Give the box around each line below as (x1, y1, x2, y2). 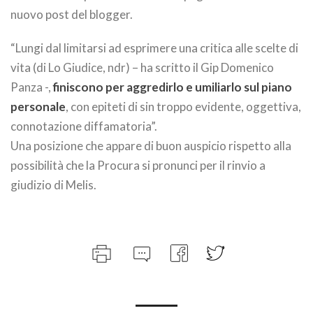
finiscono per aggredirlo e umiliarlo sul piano (53, 80, 292, 94)
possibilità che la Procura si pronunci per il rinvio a (10, 158, 265, 173)
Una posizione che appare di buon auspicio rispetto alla (10, 138, 291, 153)
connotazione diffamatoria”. (10, 119, 157, 133)
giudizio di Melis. (10, 177, 96, 192)
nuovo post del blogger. (10, 7, 133, 22)
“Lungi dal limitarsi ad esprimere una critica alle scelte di (10, 41, 298, 55)
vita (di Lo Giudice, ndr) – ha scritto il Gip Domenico (10, 60, 274, 75)
